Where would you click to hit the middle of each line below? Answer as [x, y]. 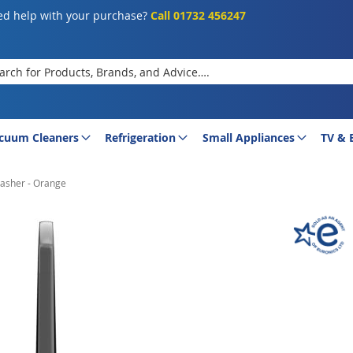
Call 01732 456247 [199, 15]
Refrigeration [141, 137]
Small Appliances [248, 137]
